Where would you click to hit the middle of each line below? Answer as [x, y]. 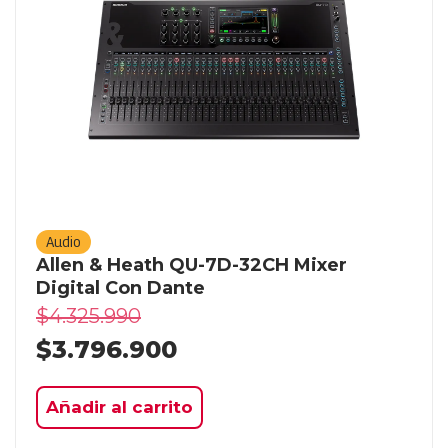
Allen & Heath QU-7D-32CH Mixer [191, 264]
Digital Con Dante [120, 287]
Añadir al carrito [119, 406]
